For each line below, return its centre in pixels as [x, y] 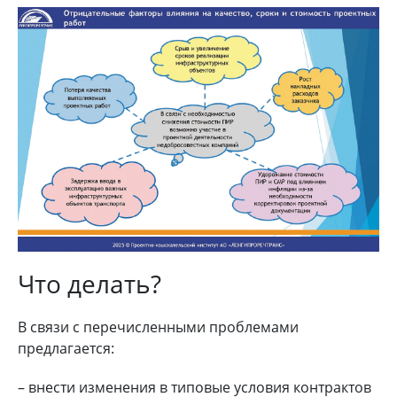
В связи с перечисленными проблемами [158, 327]
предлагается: [66, 348]
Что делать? [90, 283]
